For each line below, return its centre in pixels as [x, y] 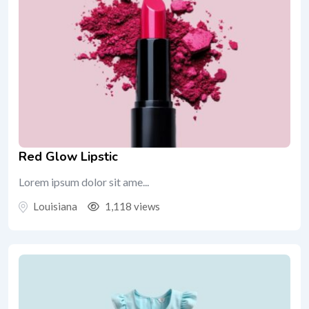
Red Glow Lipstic [68, 156]
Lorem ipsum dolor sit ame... [84, 181]
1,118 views [131, 206]
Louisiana [55, 206]
